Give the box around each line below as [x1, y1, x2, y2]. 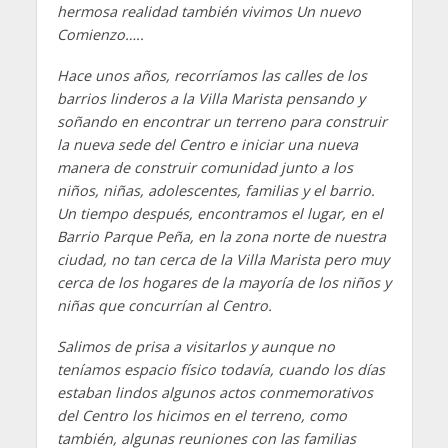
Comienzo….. [56, 25, 144, 45]
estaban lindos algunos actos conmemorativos [56, 383, 373, 403]
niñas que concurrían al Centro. [56, 296, 272, 316]
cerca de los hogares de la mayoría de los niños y [56, 273, 391, 293]
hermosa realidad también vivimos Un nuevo [56, 2, 361, 22]
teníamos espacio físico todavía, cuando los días [56, 360, 385, 380]
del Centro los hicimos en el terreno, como [56, 406, 347, 426]
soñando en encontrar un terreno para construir [56, 112, 387, 132]
